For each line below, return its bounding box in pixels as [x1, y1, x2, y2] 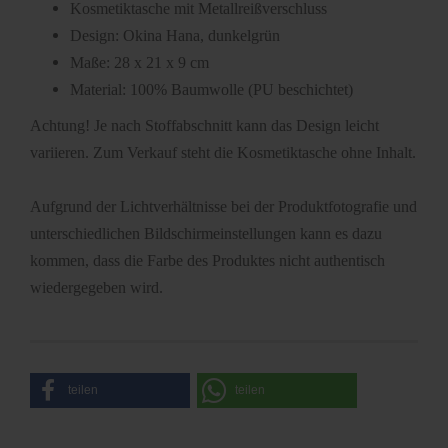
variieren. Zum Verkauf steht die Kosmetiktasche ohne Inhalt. [30, 144, 416, 161]
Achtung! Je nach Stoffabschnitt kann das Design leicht [30, 117, 379, 134]
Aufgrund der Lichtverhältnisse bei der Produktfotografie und [30, 198, 417, 215]
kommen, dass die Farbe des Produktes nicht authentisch [30, 252, 385, 269]
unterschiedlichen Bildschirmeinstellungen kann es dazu [30, 225, 382, 242]
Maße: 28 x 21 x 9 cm [70, 54, 209, 71]
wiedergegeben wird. [30, 279, 163, 296]
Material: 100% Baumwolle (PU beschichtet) [70, 81, 353, 98]
